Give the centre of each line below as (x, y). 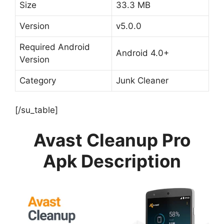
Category (38, 80)
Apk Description (112, 161)
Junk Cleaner (142, 80)
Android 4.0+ (142, 53)
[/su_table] (36, 110)
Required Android (55, 47)
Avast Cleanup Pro (112, 140)
